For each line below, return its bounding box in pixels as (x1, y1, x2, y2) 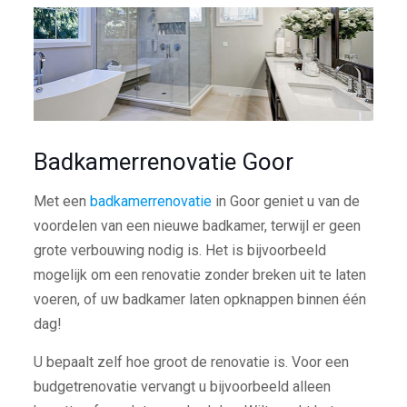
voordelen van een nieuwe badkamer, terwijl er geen (33, 217, 361, 235)
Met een (33, 193, 90, 211)
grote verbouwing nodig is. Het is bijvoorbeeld (33, 242, 326, 260)
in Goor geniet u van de (211, 193, 360, 211)
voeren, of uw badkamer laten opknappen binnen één (33, 291, 366, 309)
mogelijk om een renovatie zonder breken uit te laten (33, 266, 366, 284)
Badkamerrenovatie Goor (33, 148, 293, 176)
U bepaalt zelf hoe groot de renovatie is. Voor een (33, 353, 349, 372)
